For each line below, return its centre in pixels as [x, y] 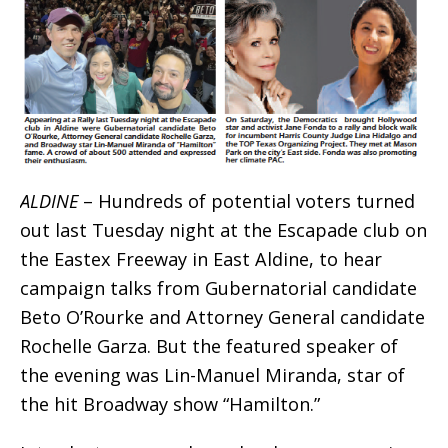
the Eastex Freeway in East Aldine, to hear [201, 258]
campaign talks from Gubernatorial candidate [218, 287]
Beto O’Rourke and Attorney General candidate [222, 316]
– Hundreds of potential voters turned [246, 200]
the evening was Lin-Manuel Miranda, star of [212, 374]
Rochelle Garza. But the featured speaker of [209, 345]
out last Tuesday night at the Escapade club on [223, 229]
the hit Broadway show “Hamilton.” [170, 403]
